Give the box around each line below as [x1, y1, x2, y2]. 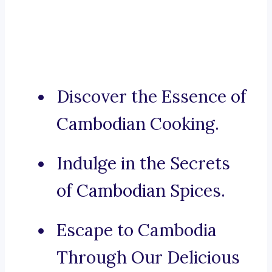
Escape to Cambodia [56, 219, 217, 242]
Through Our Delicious [56, 246, 240, 269]
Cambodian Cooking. [56, 113, 219, 135]
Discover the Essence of [56, 86, 246, 108]
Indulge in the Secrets [56, 152, 230, 175]
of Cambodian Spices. [56, 180, 225, 202]
